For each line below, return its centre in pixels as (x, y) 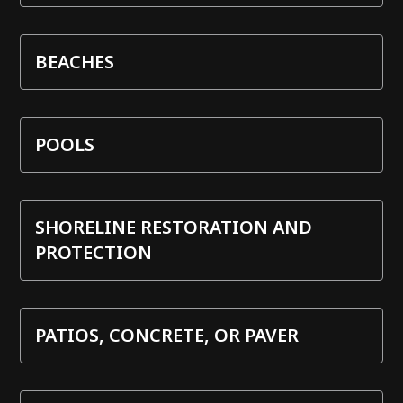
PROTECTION (94, 252)
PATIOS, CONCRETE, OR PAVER (167, 335)
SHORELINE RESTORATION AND (174, 227)
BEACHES (75, 61)
